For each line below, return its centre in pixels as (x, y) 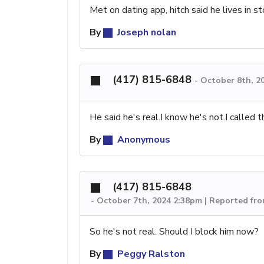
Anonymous (143, 140)
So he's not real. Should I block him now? (174, 232)
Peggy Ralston (150, 254)
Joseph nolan (146, 33)
